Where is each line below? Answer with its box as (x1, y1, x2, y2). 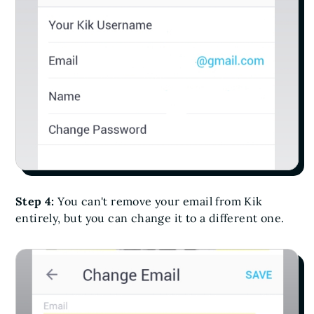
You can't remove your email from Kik (57, 193, 263, 208)
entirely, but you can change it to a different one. (15, 210, 285, 225)
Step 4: (15, 193, 58, 208)
